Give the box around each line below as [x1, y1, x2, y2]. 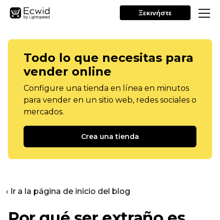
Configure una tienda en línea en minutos [24, 83, 189, 93]
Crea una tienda [81, 132, 139, 141]
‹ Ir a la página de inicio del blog [6, 187, 130, 196]
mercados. [24, 107, 64, 116]
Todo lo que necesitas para [24, 51, 193, 65]
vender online [24, 64, 111, 79]
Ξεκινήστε [138, 8, 172, 17]
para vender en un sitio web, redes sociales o [24, 95, 196, 105]
